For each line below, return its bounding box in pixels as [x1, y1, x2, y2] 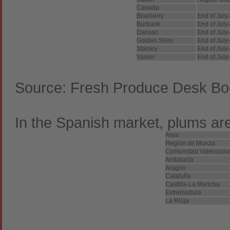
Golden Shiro [137, 37, 174, 44]
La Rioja [165, 197, 189, 204]
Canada [137, 4, 159, 11]
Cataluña [165, 172, 191, 180]
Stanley [137, 45, 158, 52]
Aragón [165, 164, 186, 171]
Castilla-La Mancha [165, 181, 220, 188]
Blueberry [137, 12, 164, 20]
